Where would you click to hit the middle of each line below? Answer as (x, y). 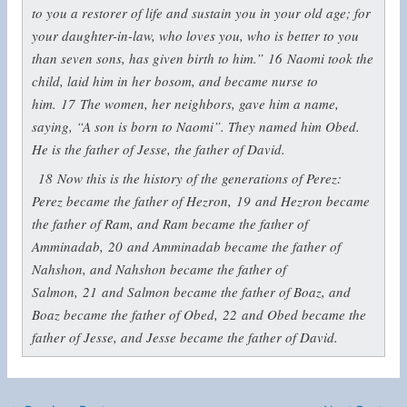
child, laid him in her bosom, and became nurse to (174, 80)
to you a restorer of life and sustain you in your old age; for (201, 12)
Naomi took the (330, 58)
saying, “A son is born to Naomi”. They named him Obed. (195, 126)
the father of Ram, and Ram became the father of (169, 224)
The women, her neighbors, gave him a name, (209, 103)
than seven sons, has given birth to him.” (149, 58)
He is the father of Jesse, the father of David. (158, 149)
